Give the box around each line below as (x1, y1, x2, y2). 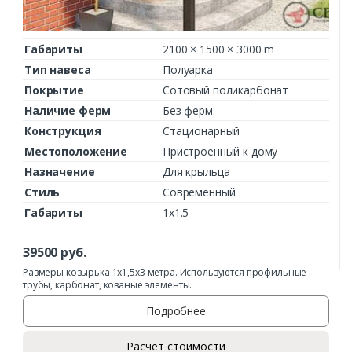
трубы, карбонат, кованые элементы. (23, 277, 192, 291)
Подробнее (146, 303, 206, 319)
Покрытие (24, 82, 84, 98)
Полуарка (163, 62, 213, 78)
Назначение (24, 164, 95, 180)
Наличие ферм (24, 103, 112, 119)
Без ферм (163, 103, 213, 119)
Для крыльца (163, 164, 230, 180)
